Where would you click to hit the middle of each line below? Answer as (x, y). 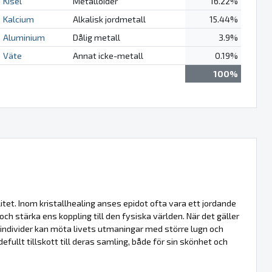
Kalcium (18, 19)
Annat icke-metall (108, 55)
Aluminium (24, 37)
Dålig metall (96, 37)
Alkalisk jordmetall (109, 19)
